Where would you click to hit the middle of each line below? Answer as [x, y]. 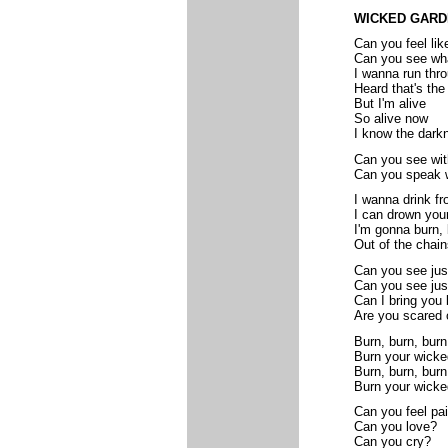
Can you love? [395, 427]
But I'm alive [389, 104]
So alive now [390, 119]
